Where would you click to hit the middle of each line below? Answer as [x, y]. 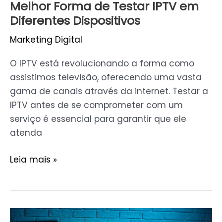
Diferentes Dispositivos [75, 21]
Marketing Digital [46, 39]
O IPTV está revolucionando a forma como [102, 63]
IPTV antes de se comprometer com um [96, 105]
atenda [26, 133]
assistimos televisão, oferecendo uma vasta [106, 77]
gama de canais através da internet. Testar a [109, 91]
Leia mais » [33, 159]
